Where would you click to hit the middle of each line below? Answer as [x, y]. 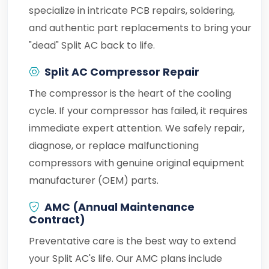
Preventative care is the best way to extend [132, 241]
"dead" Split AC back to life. [92, 45]
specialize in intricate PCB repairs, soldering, [132, 11]
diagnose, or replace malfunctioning [114, 146]
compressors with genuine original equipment [137, 163]
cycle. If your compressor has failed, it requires [138, 111]
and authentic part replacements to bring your [140, 28]
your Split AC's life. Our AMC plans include [125, 258]
